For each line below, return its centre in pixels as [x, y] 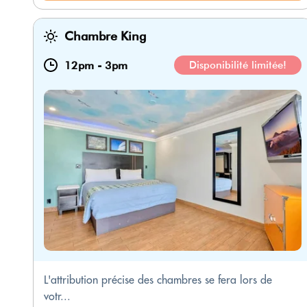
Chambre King [105, 36]
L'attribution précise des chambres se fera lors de [158, 280]
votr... [57, 296]
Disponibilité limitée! [238, 65]
